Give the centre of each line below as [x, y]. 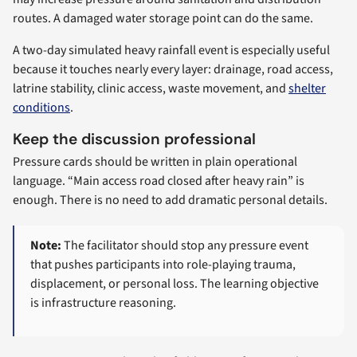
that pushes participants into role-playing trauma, [163, 265]
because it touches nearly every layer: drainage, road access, [173, 70]
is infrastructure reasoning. [104, 303]
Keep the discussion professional [134, 139]
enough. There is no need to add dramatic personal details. [170, 200]
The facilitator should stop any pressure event [185, 246]
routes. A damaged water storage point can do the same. [163, 19]
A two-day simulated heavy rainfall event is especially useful [171, 51]
